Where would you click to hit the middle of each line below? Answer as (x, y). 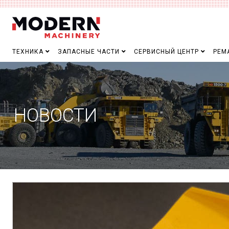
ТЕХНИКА (28, 52)
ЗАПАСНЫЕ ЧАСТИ (89, 52)
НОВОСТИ (55, 115)
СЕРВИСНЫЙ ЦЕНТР (166, 52)
